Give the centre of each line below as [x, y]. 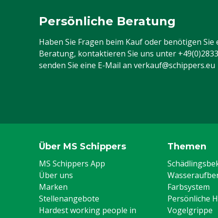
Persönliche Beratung [107, 21]
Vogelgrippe [190, 210]
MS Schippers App [72, 163]
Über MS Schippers [82, 146]
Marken [53, 187]
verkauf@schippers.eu [174, 65]
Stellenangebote [69, 199]
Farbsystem [189, 187]
